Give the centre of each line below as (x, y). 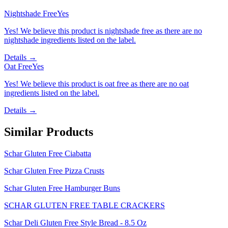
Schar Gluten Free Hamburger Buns (62, 188)
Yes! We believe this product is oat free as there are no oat (96, 84)
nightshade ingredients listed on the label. (70, 40)
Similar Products (49, 132)
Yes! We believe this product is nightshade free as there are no (103, 31)
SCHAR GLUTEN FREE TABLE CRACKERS (84, 205)
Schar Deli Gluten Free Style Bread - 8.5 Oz (75, 222)
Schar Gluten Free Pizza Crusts (54, 170)
